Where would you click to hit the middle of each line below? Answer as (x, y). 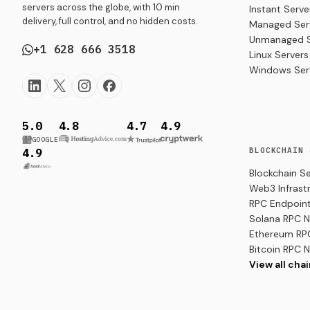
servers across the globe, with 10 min (101, 8)
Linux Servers (279, 55)
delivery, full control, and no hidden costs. (110, 21)
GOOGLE (45, 139)
